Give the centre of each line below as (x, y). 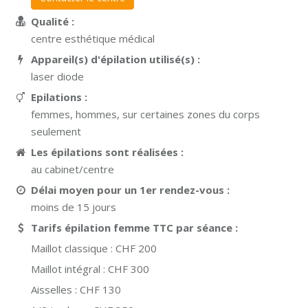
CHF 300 (129, 269)
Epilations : (60, 97)
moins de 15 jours (74, 207)
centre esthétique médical (93, 38)
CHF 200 (136, 248)
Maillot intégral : (69, 269)
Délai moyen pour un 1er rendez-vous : (132, 190)
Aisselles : (55, 289)
